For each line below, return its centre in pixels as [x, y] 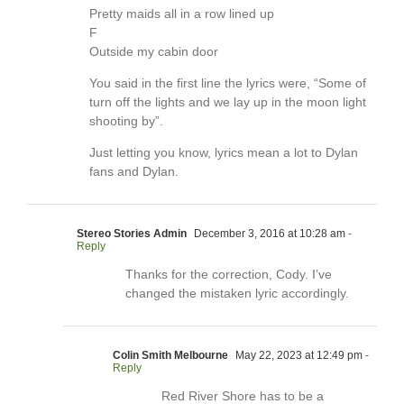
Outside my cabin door [154, 52]
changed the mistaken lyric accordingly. [237, 294]
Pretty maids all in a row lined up [182, 14]
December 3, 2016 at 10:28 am [268, 234]
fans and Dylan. [134, 172]
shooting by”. [126, 121]
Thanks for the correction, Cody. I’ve [229, 275]
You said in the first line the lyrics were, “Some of [228, 83]
